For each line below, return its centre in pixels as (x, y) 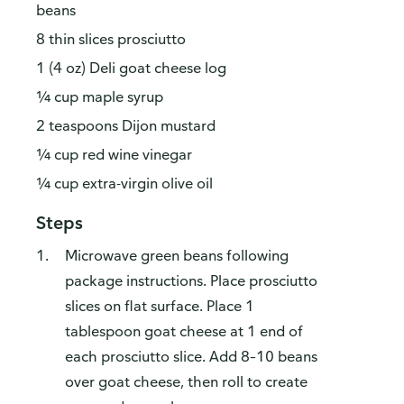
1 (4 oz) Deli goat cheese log (131, 68)
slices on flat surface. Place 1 (160, 306)
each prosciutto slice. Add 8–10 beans (191, 357)
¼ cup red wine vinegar (114, 155)
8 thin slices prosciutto (111, 39)
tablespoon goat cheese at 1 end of (184, 331)
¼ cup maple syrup (100, 97)
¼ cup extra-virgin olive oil (124, 184)
